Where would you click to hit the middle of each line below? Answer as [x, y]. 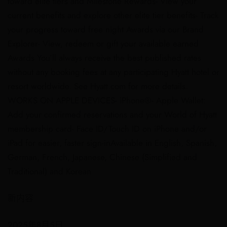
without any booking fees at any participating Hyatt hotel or [113, 72]
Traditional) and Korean [49, 171]
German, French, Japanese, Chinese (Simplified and [102, 157]
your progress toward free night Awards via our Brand [106, 29]
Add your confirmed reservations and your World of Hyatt [112, 115]
